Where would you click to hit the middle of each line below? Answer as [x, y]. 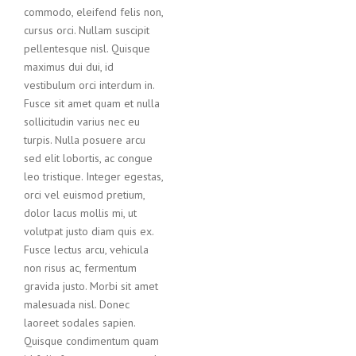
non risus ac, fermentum [80, 267]
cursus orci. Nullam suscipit [87, 30]
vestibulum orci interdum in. [89, 85]
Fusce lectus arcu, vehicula [86, 249]
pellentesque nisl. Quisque [87, 48]
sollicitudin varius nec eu [82, 121]
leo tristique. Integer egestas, [93, 176]
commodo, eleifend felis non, [93, 12]
